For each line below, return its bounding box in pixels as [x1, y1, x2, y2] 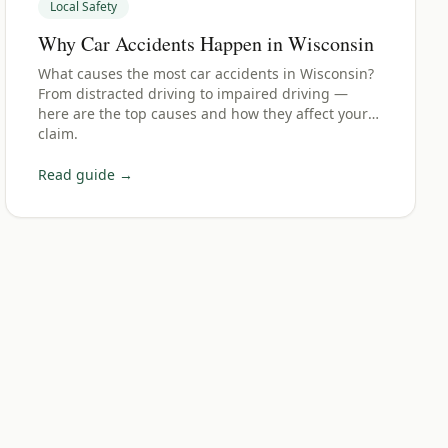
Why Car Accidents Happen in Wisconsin [38, 30, 375, 57]
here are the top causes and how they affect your [38, 104, 369, 123]
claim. [38, 124, 79, 143]
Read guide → [38, 165, 134, 184]
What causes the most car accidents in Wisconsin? [38, 64, 375, 83]
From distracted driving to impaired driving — [38, 84, 349, 103]
